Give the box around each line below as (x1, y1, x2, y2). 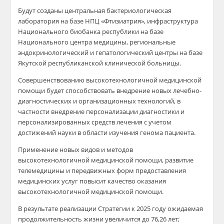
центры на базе (153, 48, 203, 57)
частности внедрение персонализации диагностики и (18, 107, 185, 116)
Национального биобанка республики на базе (18, 27, 164, 36)
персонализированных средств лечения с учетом (18, 117, 172, 126)
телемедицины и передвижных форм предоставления (18, 166, 186, 175)
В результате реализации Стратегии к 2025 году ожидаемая (18, 204, 203, 213)
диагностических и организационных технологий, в (18, 96, 181, 105)
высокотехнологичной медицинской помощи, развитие (18, 155, 194, 164)
